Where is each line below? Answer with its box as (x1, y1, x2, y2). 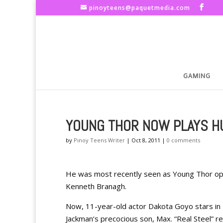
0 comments (167, 136, 200, 144)
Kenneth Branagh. (66, 181, 126, 191)
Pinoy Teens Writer (74, 136, 125, 144)
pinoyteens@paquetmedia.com (89, 3, 190, 12)
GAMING (183, 72, 211, 80)
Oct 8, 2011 (131, 136, 160, 144)
